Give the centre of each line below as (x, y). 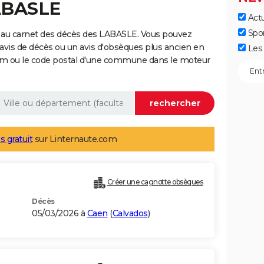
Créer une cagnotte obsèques (155, 182)
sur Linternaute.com (75, 139)
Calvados (130, 214)
